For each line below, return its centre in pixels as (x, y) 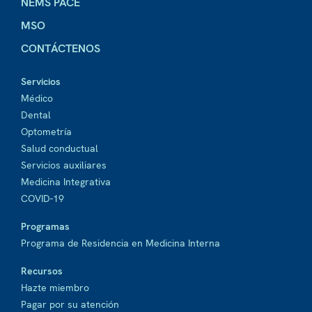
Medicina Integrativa (66, 182)
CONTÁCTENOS (61, 48)
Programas (45, 226)
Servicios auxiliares (64, 165)
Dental (36, 115)
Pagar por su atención (70, 304)
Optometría (46, 132)
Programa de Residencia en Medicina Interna (120, 243)
